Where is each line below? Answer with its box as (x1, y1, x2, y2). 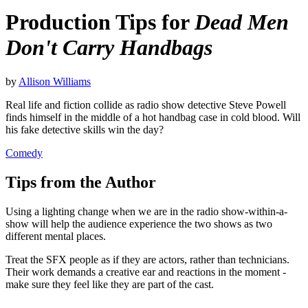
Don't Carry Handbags (5, 35, 212, 60)
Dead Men (195, 10, 289, 35)
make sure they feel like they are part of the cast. (5, 278, 214, 290)
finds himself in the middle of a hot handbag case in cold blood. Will (5, 111, 300, 123)
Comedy (5, 146, 43, 159)
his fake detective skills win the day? (5, 123, 164, 135)
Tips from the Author (5, 173, 156, 191)
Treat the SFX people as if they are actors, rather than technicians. (5, 253, 289, 265)
